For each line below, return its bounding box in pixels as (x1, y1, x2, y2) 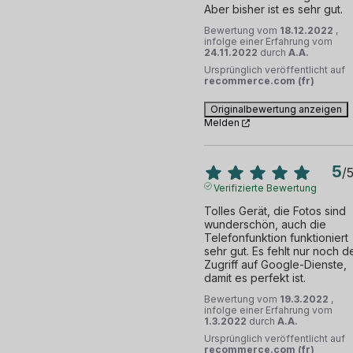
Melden (203, 117, 240, 129)
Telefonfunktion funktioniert (203, 231, 348, 245)
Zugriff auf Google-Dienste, (203, 258, 347, 272)
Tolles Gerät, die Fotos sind (203, 204, 346, 218)
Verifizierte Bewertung (214, 182, 318, 195)
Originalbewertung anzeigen (210, 103, 342, 116)
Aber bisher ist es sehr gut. (203, 2, 343, 17)
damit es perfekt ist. (203, 271, 306, 285)
